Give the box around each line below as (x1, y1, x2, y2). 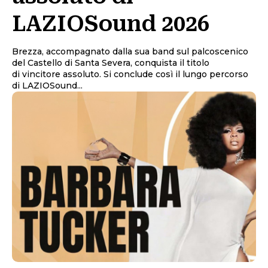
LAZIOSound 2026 (12, 11, 209, 36)
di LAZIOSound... (12, 80, 83, 91)
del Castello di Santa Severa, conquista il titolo (12, 57, 209, 68)
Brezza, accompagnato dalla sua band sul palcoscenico (12, 45, 248, 57)
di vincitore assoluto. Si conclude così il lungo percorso (12, 68, 248, 80)
